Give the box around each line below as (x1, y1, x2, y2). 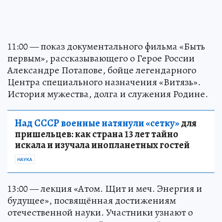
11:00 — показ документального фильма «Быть (7, 40, 205, 53)
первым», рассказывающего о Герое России (7, 52, 195, 65)
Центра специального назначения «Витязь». (7, 75, 201, 89)
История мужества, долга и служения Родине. (7, 87, 208, 101)
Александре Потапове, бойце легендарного (7, 63, 196, 77)
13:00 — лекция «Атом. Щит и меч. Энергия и (7, 182, 202, 195)
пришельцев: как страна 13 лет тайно (15, 127, 178, 141)
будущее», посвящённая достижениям (7, 194, 176, 207)
